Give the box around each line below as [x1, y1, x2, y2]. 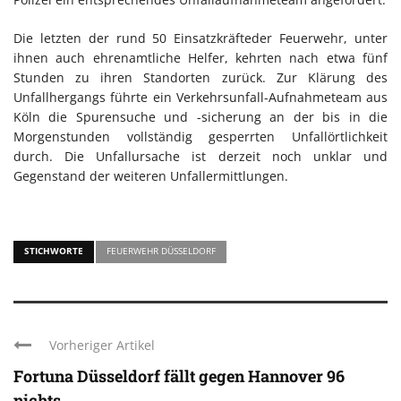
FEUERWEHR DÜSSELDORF [107, 244, 216, 258]
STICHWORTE [24, 244, 83, 258]
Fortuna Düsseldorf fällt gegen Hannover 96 [13, 365, 345, 388]
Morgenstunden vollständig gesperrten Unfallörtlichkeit [13, 128, 388, 146]
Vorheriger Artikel [49, 337, 155, 354]
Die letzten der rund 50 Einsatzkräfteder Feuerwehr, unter [13, 30, 388, 47]
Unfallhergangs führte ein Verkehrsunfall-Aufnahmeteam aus [13, 89, 388, 107]
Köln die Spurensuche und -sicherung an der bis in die [13, 108, 388, 126]
